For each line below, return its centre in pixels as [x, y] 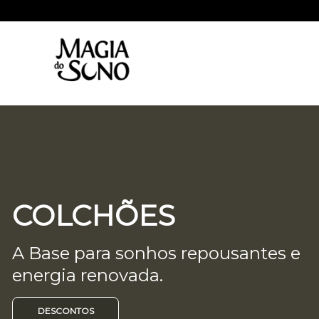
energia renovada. [88, 275]
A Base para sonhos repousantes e [156, 253]
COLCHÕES [94, 215]
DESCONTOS [66, 311]
